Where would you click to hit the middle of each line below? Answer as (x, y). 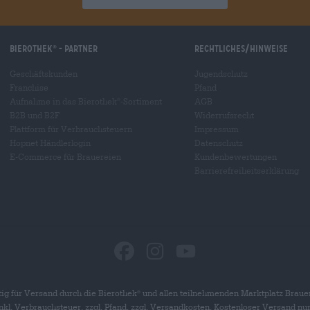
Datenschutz (218, 142)
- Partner (77, 48)
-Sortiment (141, 101)
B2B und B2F (35, 115)
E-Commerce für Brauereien (65, 156)
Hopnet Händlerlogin (50, 142)
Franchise (29, 87)
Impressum (216, 128)
